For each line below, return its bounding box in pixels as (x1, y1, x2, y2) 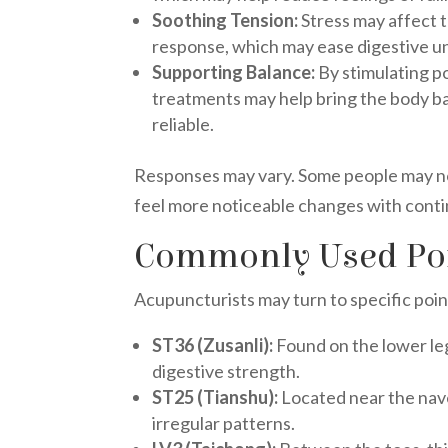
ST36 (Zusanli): (152, 334, 274, 357)
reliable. (152, 113, 215, 136)
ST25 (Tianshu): (152, 386, 279, 409)
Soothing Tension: (152, 9, 299, 32)
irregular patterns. (152, 412, 296, 435)
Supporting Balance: (152, 61, 316, 84)
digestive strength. (152, 360, 301, 383)
